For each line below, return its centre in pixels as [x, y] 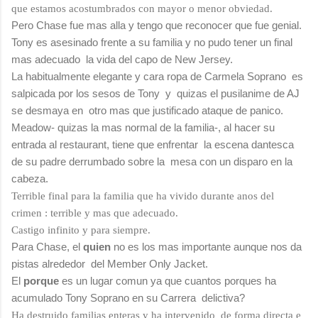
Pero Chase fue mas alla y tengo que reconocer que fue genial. [157, 25]
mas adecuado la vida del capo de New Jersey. [122, 59]
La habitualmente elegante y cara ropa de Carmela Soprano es [157, 76]
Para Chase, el [47, 246]
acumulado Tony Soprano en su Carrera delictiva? [128, 297]
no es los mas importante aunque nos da [208, 246]
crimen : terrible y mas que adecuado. [95, 213]
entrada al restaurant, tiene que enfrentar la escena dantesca [153, 144]
